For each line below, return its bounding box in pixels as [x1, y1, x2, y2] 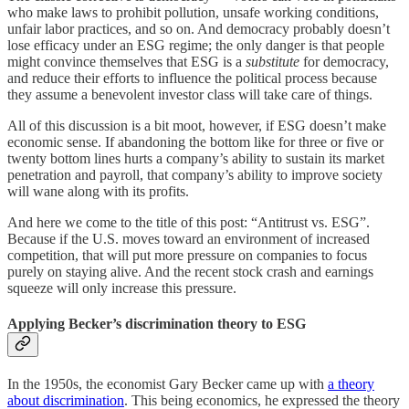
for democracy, [299, 53, 389, 69]
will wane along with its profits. [7, 183, 189, 199]
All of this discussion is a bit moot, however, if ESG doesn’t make [7, 117, 386, 133]
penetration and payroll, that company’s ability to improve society [7, 166, 383, 183]
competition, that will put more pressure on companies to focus [7, 246, 367, 263]
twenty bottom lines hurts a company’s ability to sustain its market [7, 150, 384, 166]
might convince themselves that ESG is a [7, 53, 246, 69]
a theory [328, 376, 374, 393]
